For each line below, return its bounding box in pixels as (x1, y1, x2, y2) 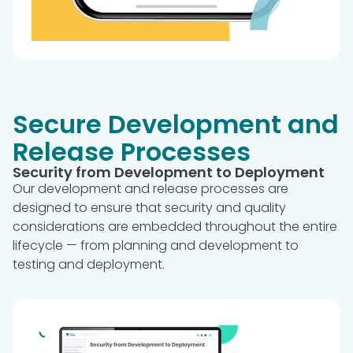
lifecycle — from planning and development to (13, 236, 299, 255)
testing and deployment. (13, 255, 165, 274)
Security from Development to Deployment (13, 162, 325, 183)
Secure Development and (13, 106, 339, 143)
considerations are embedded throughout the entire (13, 217, 337, 236)
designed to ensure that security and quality (13, 199, 286, 217)
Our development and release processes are (13, 180, 288, 199)
